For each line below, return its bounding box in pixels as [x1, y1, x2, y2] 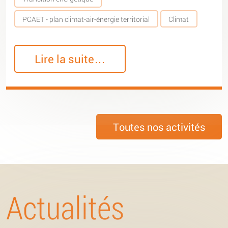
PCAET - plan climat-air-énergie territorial [22, 14, 150, 24]
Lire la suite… [35, 51, 106, 66]
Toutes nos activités [105, 120, 213, 134]
